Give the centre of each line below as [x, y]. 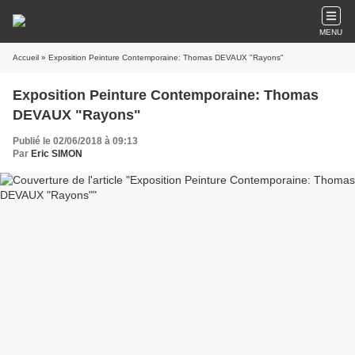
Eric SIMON [57, 154]
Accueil [26, 57]
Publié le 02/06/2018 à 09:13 [75, 141]
